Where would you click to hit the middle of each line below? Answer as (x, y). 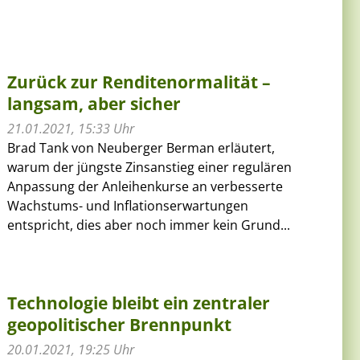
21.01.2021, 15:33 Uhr (71, 128)
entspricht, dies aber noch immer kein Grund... (149, 225)
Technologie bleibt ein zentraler (139, 303)
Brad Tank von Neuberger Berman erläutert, (141, 147)
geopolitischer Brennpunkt (120, 324)
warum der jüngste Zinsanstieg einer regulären (150, 167)
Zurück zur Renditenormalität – (139, 82)
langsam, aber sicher (94, 103)
